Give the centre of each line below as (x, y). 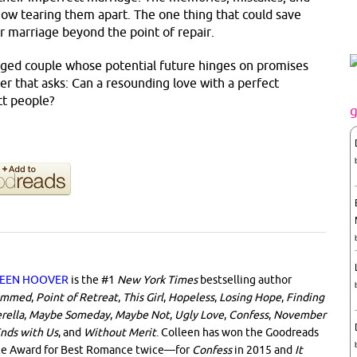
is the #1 (93, 279)
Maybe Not (142, 314)
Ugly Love (199, 314)
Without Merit (120, 332)
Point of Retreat (77, 297)
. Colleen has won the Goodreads (237, 332)
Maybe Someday (69, 314)
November (300, 314)
